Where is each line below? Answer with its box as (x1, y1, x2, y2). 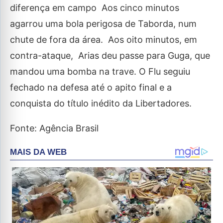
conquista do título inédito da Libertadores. (10, 98, 192, 109)
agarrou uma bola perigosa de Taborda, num (10, 18, 197, 29)
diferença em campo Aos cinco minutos (10, 2, 179, 13)
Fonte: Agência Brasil (10, 122, 99, 133)
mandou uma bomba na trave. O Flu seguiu (10, 66, 190, 77)
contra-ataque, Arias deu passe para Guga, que (10, 50, 210, 61)
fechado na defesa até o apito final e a (10, 82, 172, 93)
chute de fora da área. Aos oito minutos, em (10, 34, 197, 45)
